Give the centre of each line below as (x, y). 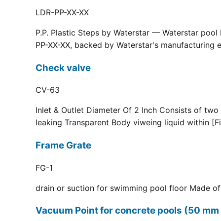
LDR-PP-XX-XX (62, 12)
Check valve (63, 68)
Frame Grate (63, 146)
